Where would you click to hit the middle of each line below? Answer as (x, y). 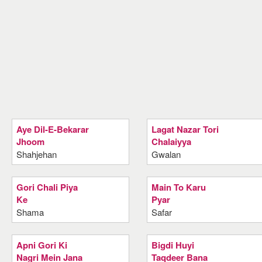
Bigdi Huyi (173, 245)
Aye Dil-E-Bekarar (53, 129)
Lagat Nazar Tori (185, 129)
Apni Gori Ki (42, 245)
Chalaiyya (172, 142)
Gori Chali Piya (47, 187)
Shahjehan (37, 154)
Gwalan (166, 154)
